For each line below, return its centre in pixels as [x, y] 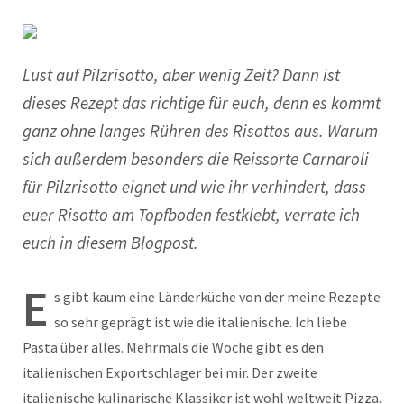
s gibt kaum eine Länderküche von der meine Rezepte [217, 297]
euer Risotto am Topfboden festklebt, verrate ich [191, 215]
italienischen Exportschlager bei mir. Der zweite [170, 373]
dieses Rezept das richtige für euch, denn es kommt [202, 103]
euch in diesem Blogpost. [110, 243]
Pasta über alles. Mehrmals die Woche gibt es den [173, 348]
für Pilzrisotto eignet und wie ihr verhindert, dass [194, 187]
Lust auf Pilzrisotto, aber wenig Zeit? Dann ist [181, 75]
